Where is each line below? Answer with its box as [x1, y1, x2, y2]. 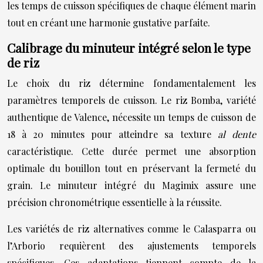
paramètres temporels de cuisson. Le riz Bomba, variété [7, 94, 256, 106]
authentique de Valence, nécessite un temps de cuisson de [7, 111, 256, 123]
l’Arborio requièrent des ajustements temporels [7, 240, 256, 252]
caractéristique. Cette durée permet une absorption [7, 145, 256, 157]
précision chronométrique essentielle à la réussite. [7, 196, 222, 208]
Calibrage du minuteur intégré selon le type [7, 39, 251, 56]
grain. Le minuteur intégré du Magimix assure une [7, 179, 256, 191]
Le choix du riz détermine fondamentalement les [7, 77, 256, 89]
